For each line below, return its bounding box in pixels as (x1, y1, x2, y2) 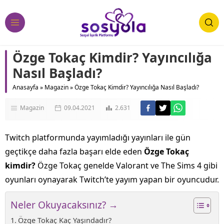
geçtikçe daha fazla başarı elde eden (5, 146, 142, 157)
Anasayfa (12, 83, 38, 91)
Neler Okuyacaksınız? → (10, 198, 118, 212)
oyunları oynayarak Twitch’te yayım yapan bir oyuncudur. (5, 174, 219, 185)
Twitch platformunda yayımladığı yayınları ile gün (5, 132, 190, 143)
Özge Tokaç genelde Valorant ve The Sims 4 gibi (37, 160, 217, 171)
